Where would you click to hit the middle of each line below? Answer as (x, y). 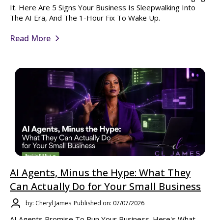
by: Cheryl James (48, 203)
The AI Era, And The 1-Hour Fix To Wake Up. (85, 18)
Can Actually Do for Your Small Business (105, 186)
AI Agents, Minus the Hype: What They (100, 172)
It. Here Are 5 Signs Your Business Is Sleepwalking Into (103, 8)
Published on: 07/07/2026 (109, 203)
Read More (30, 39)
